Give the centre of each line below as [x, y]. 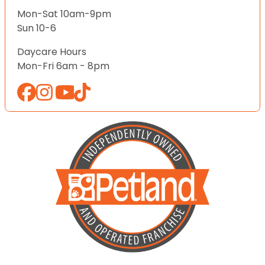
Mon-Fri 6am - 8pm [63, 66]
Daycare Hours [52, 52]
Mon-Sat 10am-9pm [64, 14]
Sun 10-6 [37, 28]
